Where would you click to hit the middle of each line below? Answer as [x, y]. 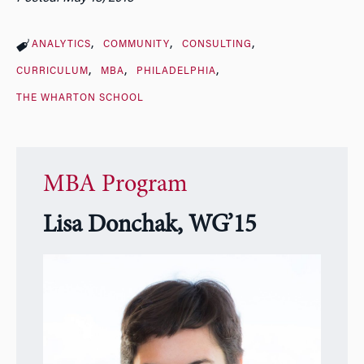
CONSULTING [217, 44]
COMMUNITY [136, 44]
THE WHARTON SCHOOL [80, 98]
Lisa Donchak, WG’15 [149, 226]
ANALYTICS [61, 44]
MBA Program [115, 186]
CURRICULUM [52, 71]
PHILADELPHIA [176, 71]
